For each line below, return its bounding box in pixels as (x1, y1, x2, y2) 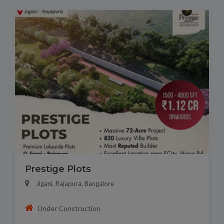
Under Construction (37, 203, 100, 212)
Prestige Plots (25, 163, 91, 174)
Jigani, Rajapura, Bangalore (36, 179, 114, 187)
